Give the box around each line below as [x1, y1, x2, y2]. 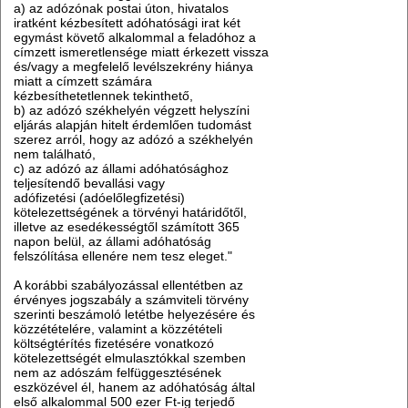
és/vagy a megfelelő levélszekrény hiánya [14, 59, 254, 75]
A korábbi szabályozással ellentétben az [14, 278, 244, 293]
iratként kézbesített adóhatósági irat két [14, 15, 241, 31]
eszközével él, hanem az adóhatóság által [14, 380, 256, 395]
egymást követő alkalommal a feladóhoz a [14, 30, 257, 46]
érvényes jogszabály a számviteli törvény [14, 292, 250, 308]
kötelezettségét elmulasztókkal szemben [14, 351, 247, 366]
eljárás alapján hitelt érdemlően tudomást [14, 117, 252, 133]
